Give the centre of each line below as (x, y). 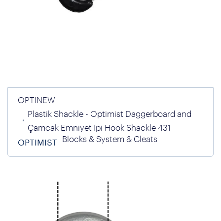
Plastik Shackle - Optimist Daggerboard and (110, 113)
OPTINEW (37, 100)
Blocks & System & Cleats (110, 139)
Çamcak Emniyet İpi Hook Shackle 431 (99, 127)
